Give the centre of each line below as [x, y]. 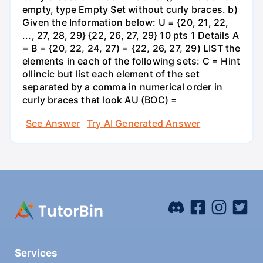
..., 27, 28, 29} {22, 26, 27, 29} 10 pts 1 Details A [131, 36]
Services [36, 253]
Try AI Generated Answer [144, 123]
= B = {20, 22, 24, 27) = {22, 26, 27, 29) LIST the [131, 48]
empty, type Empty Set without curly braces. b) [130, 10]
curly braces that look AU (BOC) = [100, 100]
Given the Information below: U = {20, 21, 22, [126, 23]
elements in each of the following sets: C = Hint [131, 61]
